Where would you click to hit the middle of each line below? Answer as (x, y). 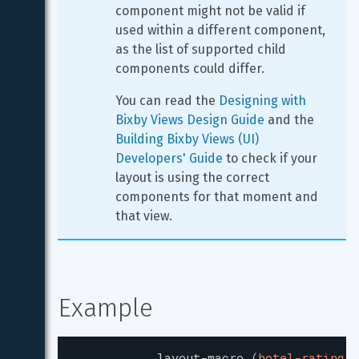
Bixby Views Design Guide (190, 120)
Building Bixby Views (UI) (189, 139)
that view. (144, 216)
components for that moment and (218, 197)
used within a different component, (222, 30)
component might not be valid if (212, 11)
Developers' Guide (169, 158)
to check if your (272, 158)
